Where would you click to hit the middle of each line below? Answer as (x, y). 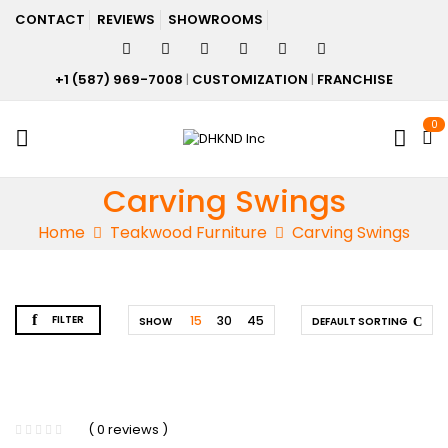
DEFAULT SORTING (360, 321)
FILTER (68, 319)
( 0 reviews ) (128, 430)
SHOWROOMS (215, 19)
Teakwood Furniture (188, 232)
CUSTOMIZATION (250, 79)
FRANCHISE (355, 79)
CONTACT (50, 19)
